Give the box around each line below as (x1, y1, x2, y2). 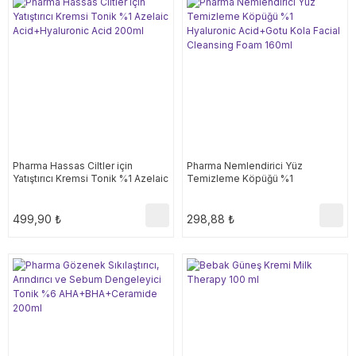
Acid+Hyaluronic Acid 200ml (13, 185, 144, 197)
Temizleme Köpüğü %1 (187, 172, 293, 184)
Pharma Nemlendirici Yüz (187, 160, 303, 172)
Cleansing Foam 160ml (187, 198, 292, 210)
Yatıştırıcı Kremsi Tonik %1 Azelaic (13, 172, 168, 184)
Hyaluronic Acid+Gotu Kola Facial (187, 185, 340, 197)
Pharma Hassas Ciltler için (13, 160, 133, 172)
